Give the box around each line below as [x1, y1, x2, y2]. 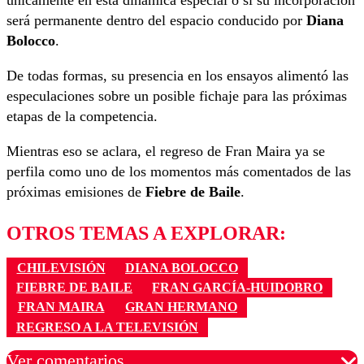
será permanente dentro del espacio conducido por [6, 12, 306, 29]
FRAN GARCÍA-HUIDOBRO [152, 279, 323, 294]
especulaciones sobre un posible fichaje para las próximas [6, 88, 347, 105]
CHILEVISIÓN [16, 260, 106, 275]
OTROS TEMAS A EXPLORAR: [6, 223, 286, 245]
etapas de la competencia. [6, 108, 158, 125]
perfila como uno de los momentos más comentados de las [6, 163, 351, 180]
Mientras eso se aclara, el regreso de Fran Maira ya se [6, 143, 325, 160]
